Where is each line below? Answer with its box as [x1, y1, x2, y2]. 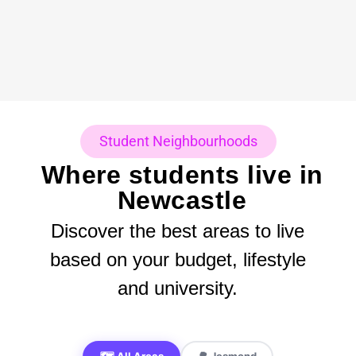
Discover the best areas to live [51, 219, 305, 242]
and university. [118, 277, 238, 299]
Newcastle [117, 185, 247, 215]
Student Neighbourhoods [99, 132, 257, 149]
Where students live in [41, 160, 323, 189]
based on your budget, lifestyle [49, 248, 306, 270]
